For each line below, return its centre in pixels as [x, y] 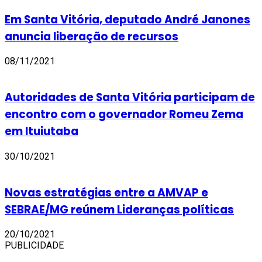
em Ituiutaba [42, 132]
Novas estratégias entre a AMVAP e [106, 192]
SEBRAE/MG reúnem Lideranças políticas [119, 209]
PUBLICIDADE [34, 246]
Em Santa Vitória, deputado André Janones [127, 19]
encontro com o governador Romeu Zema [124, 115]
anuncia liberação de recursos [92, 36]
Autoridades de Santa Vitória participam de [130, 98]
